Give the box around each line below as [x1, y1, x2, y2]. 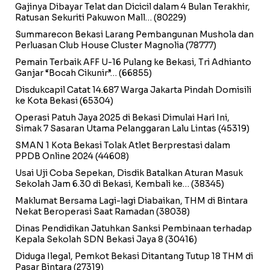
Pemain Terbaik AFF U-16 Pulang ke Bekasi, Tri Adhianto [15, 56, 251, 67]
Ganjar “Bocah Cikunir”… [15, 67, 117, 78]
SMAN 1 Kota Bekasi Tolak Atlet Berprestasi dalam [15, 139, 230, 151]
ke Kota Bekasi [15, 95, 78, 106]
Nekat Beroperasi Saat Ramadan [15, 206, 154, 217]
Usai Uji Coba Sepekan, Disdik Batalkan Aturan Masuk [15, 167, 243, 178]
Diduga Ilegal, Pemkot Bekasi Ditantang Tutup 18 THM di [15, 250, 253, 262]
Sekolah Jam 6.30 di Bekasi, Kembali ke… [15, 178, 189, 189]
